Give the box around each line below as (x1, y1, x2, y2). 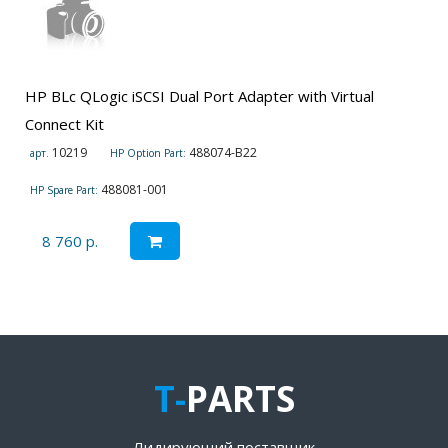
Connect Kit (25, 114, 104, 135)
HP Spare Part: (30, 183, 98, 198)
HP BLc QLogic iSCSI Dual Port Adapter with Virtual (25, 86, 374, 107)
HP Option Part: (110, 146, 186, 161)
